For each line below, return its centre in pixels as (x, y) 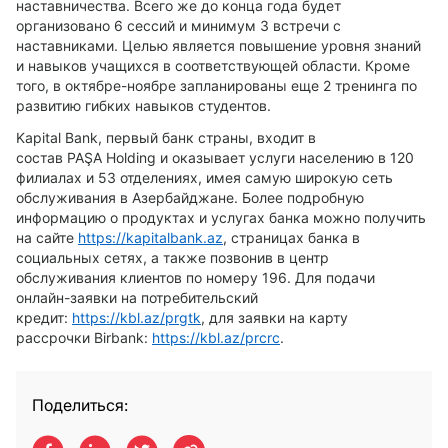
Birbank (117, 337)
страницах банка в (295, 237)
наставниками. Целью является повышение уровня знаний (218, 45)
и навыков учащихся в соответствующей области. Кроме (213, 65)
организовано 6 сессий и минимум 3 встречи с (178, 25)
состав (39, 157)
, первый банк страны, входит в (207, 137)
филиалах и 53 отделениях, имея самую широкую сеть (204, 177)
